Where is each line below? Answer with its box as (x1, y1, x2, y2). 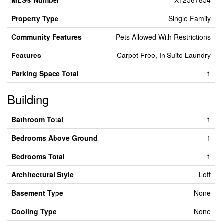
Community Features (11, 32, 82, 42)
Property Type (11, 13, 58, 23)
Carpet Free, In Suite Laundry (117, 50, 211, 60)
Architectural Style (11, 169, 74, 179)
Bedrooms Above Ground (11, 133, 98, 143)
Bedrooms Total (11, 151, 65, 161)
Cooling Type (11, 206, 56, 216)
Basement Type (11, 188, 63, 198)
